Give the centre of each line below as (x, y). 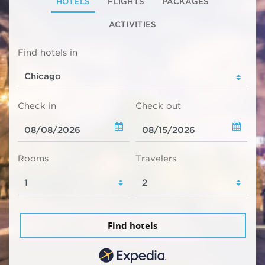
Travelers (156, 159)
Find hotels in (48, 52)
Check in (37, 106)
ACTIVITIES (132, 25)
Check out (158, 106)
